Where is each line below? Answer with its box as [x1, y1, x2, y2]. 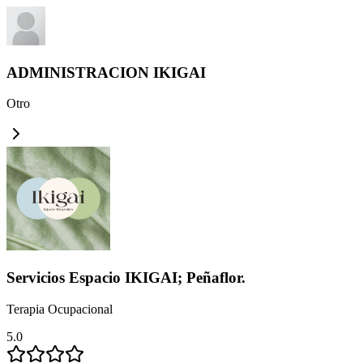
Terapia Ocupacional [6, 301, 113, 316]
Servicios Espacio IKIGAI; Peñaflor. [6, 269, 246, 287]
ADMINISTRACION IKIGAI [6, 63, 206, 81]
